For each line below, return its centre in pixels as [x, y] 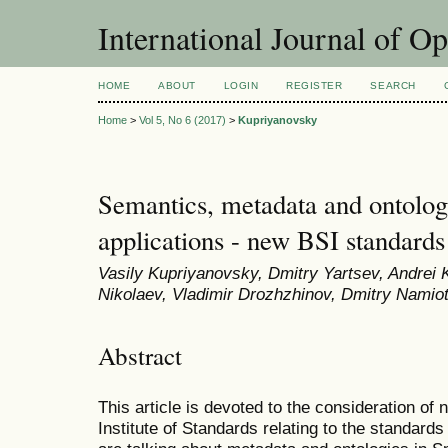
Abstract [140, 355]
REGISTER [314, 85]
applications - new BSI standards [271, 240]
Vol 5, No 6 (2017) [182, 120]
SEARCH [393, 85]
